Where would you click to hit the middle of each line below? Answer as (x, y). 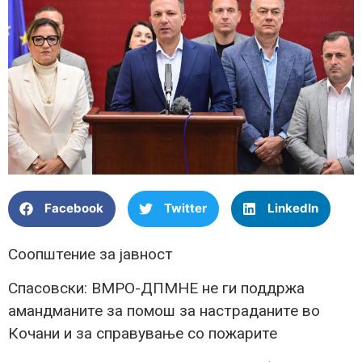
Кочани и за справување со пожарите (143, 334)
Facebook (74, 208)
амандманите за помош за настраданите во (164, 311)
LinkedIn (293, 208)
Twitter (185, 208)
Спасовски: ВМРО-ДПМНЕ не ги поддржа (156, 288)
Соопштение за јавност (90, 254)
